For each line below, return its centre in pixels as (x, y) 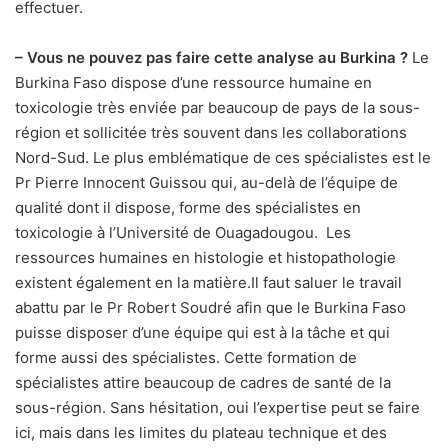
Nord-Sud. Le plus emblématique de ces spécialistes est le (223, 158)
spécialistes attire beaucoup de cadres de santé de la (203, 383)
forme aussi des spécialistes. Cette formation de (186, 358)
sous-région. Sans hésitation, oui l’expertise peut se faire (217, 408)
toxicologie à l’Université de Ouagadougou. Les (183, 233)
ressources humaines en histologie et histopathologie (205, 258)
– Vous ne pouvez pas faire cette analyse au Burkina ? (211, 58)
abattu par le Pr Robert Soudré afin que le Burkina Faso (210, 308)
